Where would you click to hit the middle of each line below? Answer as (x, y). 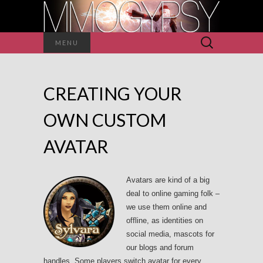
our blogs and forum (160, 248)
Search (206, 39)
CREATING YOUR (112, 94)
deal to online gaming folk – (173, 194)
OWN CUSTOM (105, 120)
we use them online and (166, 207)
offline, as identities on (165, 221)
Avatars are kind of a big (168, 180)
